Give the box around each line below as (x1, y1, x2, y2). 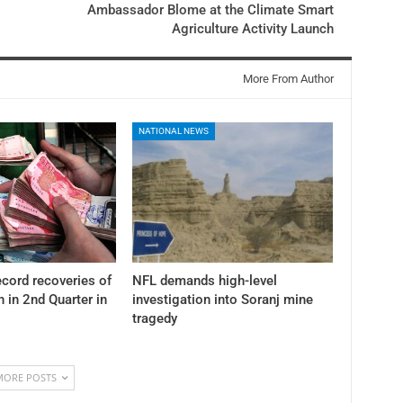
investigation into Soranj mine (131, 291, 313, 309)
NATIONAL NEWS (138, 125, 209, 136)
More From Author (243, 71, 334, 85)
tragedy (131, 310, 177, 327)
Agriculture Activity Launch (172, 20, 334, 37)
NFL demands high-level (131, 273, 277, 290)
